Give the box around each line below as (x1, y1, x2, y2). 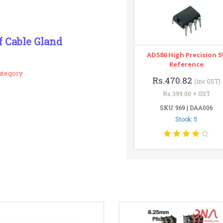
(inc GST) (194, 77, 221, 85)
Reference (169, 60, 204, 69)
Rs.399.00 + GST (162, 90, 210, 98)
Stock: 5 (175, 115, 198, 123)
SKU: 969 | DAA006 (160, 104, 213, 111)
